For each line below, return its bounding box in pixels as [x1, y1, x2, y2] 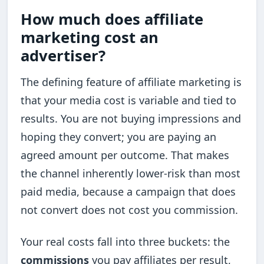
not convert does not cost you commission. [21, 203, 239, 217]
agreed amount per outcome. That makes [21, 148, 230, 163]
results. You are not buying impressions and [21, 111, 242, 126]
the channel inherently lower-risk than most [21, 166, 241, 181]
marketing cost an [21, 27, 159, 48]
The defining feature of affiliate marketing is [21, 75, 242, 90]
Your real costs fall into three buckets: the [21, 234, 230, 249]
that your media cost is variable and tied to [21, 93, 237, 108]
